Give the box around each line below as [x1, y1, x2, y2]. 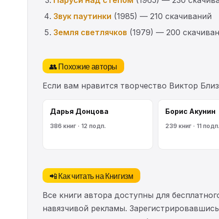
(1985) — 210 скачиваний [111, 11, 212, 21]
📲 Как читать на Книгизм [49, 169, 133, 181]
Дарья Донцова [50, 107, 109, 115]
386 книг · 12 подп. [50, 122, 106, 130]
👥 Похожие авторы [49, 60, 117, 72]
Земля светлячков [53, 27, 127, 37]
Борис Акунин [165, 107, 216, 115]
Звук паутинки [53, 11, 111, 21]
